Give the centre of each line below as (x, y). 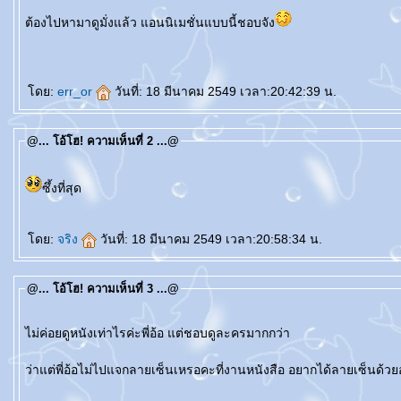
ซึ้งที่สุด (62, 188)
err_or (77, 91)
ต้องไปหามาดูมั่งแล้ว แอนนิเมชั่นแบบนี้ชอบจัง (208, 22)
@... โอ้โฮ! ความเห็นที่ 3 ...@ (103, 289)
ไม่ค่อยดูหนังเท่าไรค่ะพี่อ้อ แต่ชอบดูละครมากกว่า (158, 333)
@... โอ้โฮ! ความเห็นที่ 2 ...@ (103, 141)
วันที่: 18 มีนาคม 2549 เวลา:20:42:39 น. (226, 91)
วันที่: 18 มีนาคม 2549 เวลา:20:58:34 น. (211, 239)
